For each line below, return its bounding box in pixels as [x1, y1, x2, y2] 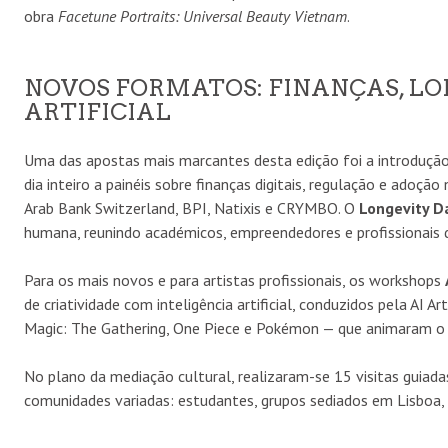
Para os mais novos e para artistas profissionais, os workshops [24, 269, 445, 290]
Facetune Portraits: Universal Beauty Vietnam [58, 5, 347, 26]
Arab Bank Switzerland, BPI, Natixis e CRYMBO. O [24, 197, 359, 218]
